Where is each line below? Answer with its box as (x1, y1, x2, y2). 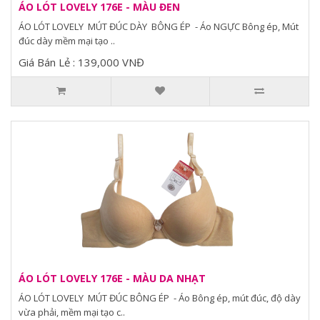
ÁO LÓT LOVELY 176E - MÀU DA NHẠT (19, 271, 206, 285)
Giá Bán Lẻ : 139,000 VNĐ (19, 55, 144, 69)
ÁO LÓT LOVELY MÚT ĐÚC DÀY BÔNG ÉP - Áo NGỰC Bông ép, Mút (19, 20, 299, 33)
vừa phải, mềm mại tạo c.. (19, 306, 125, 319)
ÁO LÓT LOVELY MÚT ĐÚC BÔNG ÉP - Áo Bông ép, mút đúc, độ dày (19, 291, 301, 304)
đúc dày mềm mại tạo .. (19, 34, 115, 47)
